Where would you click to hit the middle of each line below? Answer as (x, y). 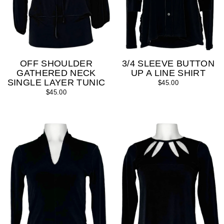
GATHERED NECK (56, 73)
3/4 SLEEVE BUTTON (168, 63)
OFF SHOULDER (56, 63)
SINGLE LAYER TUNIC (56, 82)
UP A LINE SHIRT (168, 73)
